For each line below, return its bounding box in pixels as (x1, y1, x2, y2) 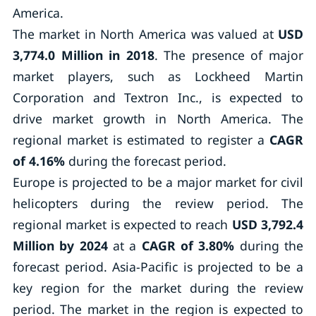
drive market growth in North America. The (12, 110, 304, 127)
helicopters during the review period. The (12, 195, 304, 212)
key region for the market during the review (12, 279, 304, 296)
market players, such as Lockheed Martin (12, 68, 304, 85)
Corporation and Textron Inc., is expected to (12, 89, 304, 106)
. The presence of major (154, 47, 304, 63)
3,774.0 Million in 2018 (12, 47, 154, 63)
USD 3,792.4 (231, 216, 304, 233)
